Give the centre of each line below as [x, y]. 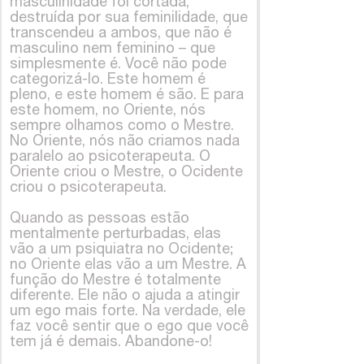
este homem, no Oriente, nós [108, 109]
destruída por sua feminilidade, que [129, 16]
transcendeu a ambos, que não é [121, 32]
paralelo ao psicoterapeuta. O [110, 155]
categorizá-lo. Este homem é [108, 78]
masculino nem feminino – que [113, 47]
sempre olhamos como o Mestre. [122, 124]
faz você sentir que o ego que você [129, 325]
